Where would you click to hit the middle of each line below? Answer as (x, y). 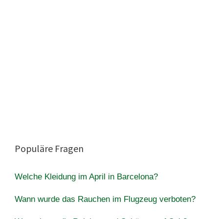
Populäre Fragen (49, 148)
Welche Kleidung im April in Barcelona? (86, 176)
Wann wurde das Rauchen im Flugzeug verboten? (105, 199)
